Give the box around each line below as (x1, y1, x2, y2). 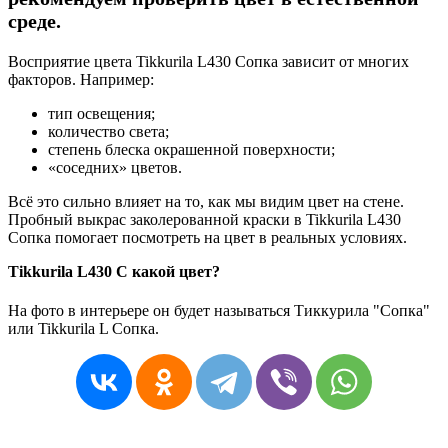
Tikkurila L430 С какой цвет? (8, 262, 220, 280)
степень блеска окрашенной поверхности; (48, 140, 335, 158)
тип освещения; (48, 104, 155, 122)
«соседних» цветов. (48, 158, 182, 176)
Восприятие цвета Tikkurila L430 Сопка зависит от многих (8, 52, 409, 70)
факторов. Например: (8, 70, 154, 88)
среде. (8, 9, 61, 32)
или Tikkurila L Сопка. (8, 320, 159, 338)
